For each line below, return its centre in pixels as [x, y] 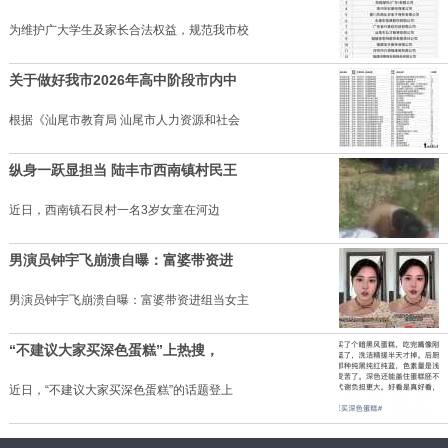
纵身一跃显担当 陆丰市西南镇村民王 [122, 170]
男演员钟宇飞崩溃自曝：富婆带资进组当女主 [128, 300]
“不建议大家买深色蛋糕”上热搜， [113, 350]
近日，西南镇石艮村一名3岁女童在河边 [114, 210]
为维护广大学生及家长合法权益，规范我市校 [128, 30]
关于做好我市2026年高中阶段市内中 [122, 80]
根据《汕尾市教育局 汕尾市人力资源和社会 [124, 120]
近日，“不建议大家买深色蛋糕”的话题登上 [120, 390]
